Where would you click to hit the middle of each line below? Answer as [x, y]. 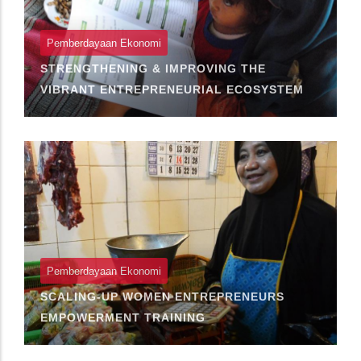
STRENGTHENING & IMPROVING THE [153, 68]
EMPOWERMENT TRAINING [123, 318]
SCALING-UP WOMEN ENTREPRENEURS [162, 297]
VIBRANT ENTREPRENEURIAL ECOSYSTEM [172, 89]
